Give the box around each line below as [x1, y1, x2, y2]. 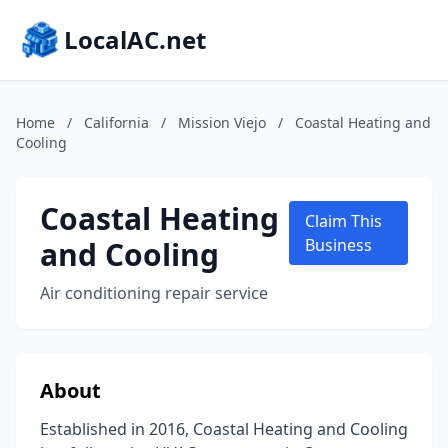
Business [305, 234, 373, 256]
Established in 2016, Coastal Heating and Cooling [40, 418, 408, 440]
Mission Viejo [178, 113, 266, 132]
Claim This [305, 210, 383, 232]
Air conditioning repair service [40, 282, 268, 304]
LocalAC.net [64, 23, 206, 56]
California [84, 113, 149, 132]
